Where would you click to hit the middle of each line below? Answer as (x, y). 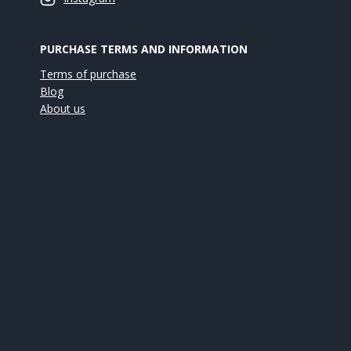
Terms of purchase (88, 74)
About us (63, 109)
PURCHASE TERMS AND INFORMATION (144, 49)
